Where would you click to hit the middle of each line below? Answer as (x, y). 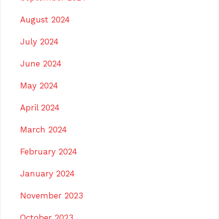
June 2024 (41, 63)
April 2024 (40, 107)
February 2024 (49, 151)
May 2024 (39, 85)
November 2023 (52, 195)
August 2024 (45, 19)
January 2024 (47, 173)
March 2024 (44, 129)
